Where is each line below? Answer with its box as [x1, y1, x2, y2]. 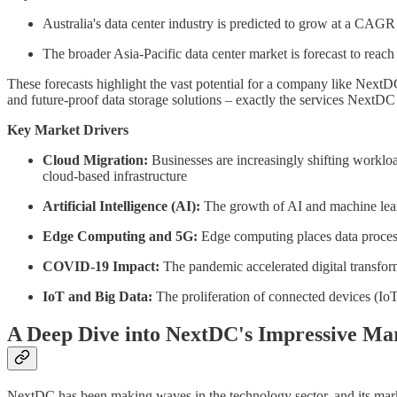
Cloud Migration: [43, 152, 148, 168]
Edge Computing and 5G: [43, 229, 198, 245]
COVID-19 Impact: [43, 259, 160, 275]
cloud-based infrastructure [43, 168, 187, 184]
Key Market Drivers [7, 122, 128, 138]
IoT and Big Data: [43, 289, 152, 305]
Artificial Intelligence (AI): [43, 198, 200, 214]
